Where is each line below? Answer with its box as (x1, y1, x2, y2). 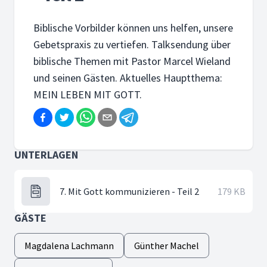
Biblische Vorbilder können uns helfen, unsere (33, 21, 233, 35)
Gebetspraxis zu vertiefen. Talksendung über (33, 38, 231, 51)
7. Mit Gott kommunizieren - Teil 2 (60, 185, 199, 197)
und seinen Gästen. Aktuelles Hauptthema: (33, 71, 222, 85)
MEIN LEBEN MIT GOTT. (33, 88, 142, 101)
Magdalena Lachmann (24, 240, 114, 252)
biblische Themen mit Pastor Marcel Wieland (33, 54, 231, 68)
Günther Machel (134, 240, 199, 252)
